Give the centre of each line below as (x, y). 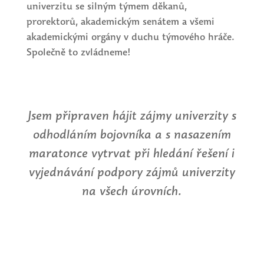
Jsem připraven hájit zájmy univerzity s (132, 115)
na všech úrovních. (132, 190)
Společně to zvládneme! (78, 52)
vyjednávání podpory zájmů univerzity (132, 171)
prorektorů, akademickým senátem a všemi (120, 21)
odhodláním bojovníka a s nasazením (132, 134)
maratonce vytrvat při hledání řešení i (132, 153)
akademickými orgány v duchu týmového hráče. (130, 37)
